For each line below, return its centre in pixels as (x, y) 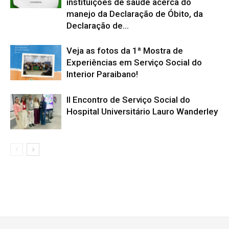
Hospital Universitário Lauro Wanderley (142, 111)
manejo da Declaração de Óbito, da (135, 14)
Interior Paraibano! (102, 74)
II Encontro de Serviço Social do (128, 99)
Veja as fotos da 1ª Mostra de (125, 50)
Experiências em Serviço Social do (134, 62)
